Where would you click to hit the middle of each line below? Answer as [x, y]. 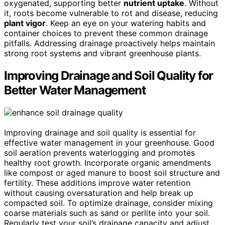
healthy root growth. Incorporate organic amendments [107, 162]
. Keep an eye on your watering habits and [126, 23]
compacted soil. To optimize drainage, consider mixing [108, 203]
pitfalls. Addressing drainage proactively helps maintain [109, 43]
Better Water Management [75, 90]
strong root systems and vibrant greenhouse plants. [102, 53]
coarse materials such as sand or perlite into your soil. [107, 213]
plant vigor [25, 23]
